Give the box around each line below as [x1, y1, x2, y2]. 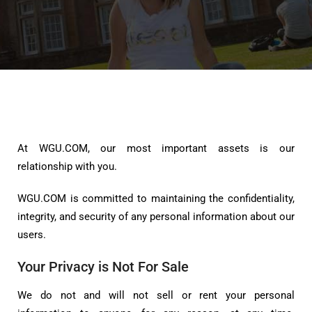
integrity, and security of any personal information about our [17, 210, 295, 224]
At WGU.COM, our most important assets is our [17, 142, 295, 155]
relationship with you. [17, 160, 117, 173]
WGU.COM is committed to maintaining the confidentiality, [17, 192, 295, 205]
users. [17, 228, 46, 242]
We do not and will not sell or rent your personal [17, 289, 295, 302]
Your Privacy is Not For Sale [17, 258, 189, 276]
